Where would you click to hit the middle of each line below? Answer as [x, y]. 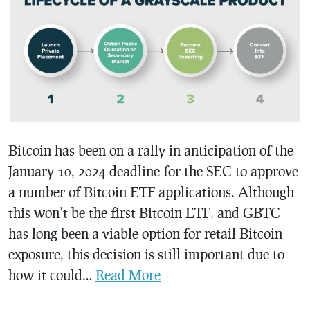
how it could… [52, 275]
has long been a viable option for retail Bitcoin [145, 234]
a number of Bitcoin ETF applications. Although [151, 192]
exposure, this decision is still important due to [146, 254]
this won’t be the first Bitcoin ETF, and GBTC [144, 213]
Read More [128, 275]
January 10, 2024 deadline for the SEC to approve [153, 171]
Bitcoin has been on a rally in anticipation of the [151, 151]
